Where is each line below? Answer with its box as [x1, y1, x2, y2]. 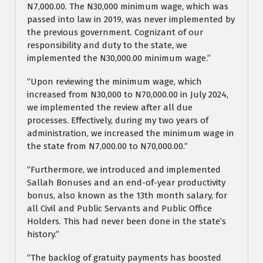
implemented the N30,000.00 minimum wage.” [27, 53, 211, 64]
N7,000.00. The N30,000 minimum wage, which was [27, 1, 228, 12]
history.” [27, 229, 59, 240]
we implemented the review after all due [27, 102, 193, 113]
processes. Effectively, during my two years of [27, 115, 208, 126]
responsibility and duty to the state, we [27, 40, 187, 51]
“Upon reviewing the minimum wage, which [27, 76, 202, 87]
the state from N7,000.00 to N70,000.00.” [27, 141, 188, 152]
